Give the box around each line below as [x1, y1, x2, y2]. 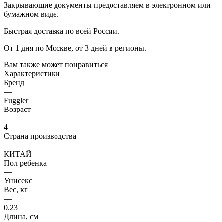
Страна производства [4, 131, 76, 140]
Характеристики [4, 69, 60, 78]
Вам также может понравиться [4, 60, 108, 69]
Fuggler [4, 96, 28, 105]
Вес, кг [4, 185, 28, 194]
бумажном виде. [4, 9, 58, 18]
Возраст [4, 105, 31, 113]
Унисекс [4, 176, 32, 185]
